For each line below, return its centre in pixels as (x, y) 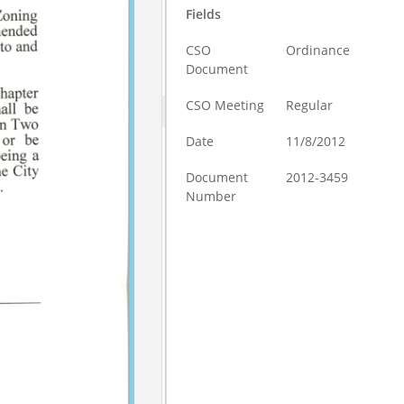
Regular (310, 105)
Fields (204, 14)
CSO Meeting (225, 105)
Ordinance (318, 50)
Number (211, 196)
